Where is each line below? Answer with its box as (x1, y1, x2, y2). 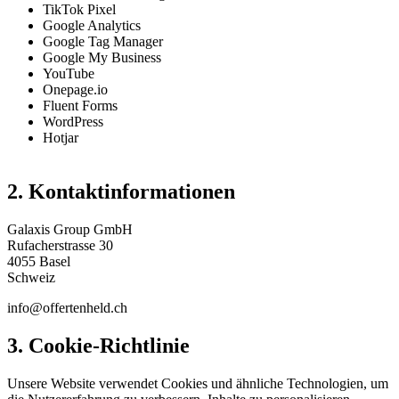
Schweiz (7, 270, 55, 286)
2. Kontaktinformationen (7, 180, 235, 204)
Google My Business (43, 50, 161, 66)
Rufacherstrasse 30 (7, 238, 113, 254)
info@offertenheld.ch (7, 300, 127, 316)
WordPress (43, 114, 103, 130)
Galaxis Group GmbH (7, 222, 133, 238)
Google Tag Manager (43, 34, 163, 50)
